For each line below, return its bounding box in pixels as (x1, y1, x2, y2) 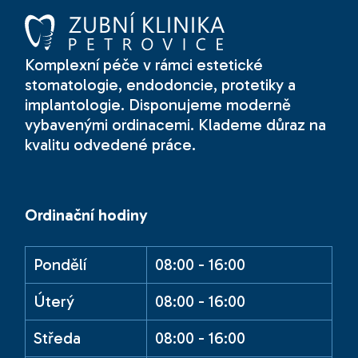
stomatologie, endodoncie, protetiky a (25, 75, 296, 95)
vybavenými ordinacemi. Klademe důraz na (25, 115, 327, 135)
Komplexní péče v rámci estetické (25, 55, 264, 75)
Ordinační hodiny (25, 205, 149, 225)
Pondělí (34, 255, 87, 275)
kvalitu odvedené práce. (25, 135, 197, 155)
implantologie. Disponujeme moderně (25, 95, 292, 115)
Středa (34, 328, 82, 348)
